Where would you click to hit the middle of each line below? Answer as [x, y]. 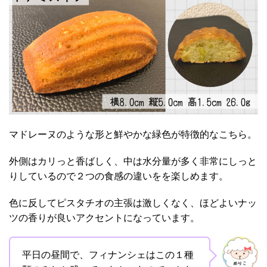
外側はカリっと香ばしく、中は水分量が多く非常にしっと [133, 161]
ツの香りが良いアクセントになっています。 [104, 218]
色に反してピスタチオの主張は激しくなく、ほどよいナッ [133, 203]
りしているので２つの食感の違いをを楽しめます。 [119, 176]
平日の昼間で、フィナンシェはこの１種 [108, 254]
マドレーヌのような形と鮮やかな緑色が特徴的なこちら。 [133, 134]
